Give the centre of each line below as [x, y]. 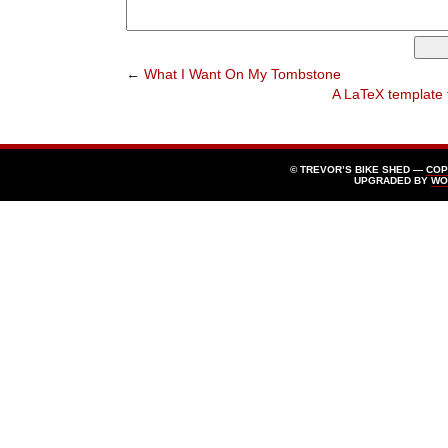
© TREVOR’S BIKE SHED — [358, 170]
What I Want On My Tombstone [242, 74]
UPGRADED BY [392, 181]
